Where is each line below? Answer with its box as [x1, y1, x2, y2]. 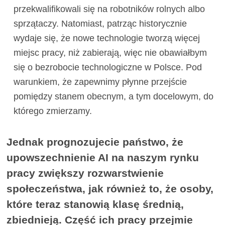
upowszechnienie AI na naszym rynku [7, 152, 199, 164]
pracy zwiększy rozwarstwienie [7, 167, 164, 179]
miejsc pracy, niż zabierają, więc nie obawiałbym [13, 48, 207, 58]
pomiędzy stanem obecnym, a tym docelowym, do [13, 91, 213, 102]
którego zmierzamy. [13, 106, 92, 117]
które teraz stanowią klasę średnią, [7, 198, 184, 210]
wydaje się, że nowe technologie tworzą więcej [13, 33, 200, 44]
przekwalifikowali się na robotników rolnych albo [13, 4, 205, 15]
